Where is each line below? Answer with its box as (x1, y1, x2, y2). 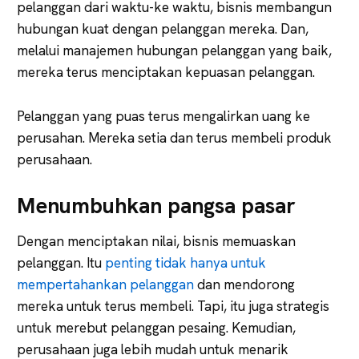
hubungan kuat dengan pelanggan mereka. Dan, (17, 19, 309, 38)
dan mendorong (194, 275, 295, 293)
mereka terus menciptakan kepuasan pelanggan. (17, 63, 315, 81)
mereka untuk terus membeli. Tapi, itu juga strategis (17, 296, 329, 315)
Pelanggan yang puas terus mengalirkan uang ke (17, 107, 310, 125)
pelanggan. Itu (17, 253, 105, 272)
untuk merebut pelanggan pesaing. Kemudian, (17, 318, 296, 337)
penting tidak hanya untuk (105, 253, 266, 272)
